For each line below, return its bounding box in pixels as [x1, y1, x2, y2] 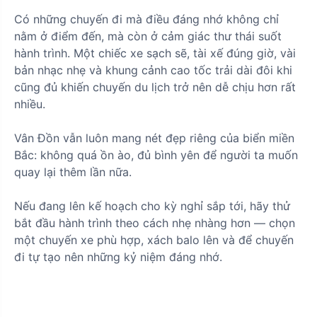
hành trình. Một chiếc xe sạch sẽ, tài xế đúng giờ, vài [14, 45, 296, 60]
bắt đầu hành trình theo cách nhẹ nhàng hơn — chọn [14, 215, 295, 230]
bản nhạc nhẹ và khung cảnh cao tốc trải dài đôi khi [14, 62, 292, 77]
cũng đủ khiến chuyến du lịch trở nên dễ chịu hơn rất [14, 79, 296, 94]
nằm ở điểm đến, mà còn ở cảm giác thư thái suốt [14, 28, 282, 43]
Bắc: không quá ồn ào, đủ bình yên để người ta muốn [14, 147, 298, 162]
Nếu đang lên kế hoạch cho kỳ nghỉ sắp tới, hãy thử [14, 198, 290, 213]
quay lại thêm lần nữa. [14, 164, 132, 179]
